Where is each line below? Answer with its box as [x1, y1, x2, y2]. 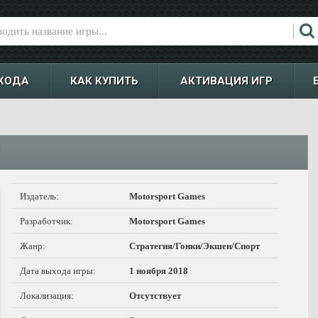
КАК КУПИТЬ [70, 75, 138, 87]
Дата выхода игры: [20, 265, 96, 276]
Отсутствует [129, 290, 181, 301]
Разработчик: [20, 216, 73, 226]
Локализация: [20, 290, 74, 301]
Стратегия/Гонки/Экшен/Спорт [129, 241, 260, 251]
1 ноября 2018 [129, 265, 188, 276]
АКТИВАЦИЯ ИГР [180, 75, 273, 87]
